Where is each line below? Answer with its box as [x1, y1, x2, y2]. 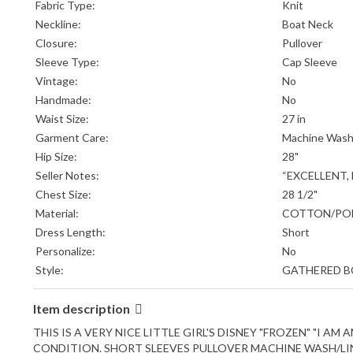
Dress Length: [35, 225, 106, 240]
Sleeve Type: [35, 55, 99, 69]
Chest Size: [35, 188, 91, 202]
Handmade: [35, 93, 91, 107]
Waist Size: [35, 112, 89, 126]
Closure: [35, 36, 77, 50]
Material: [35, 206, 79, 221]
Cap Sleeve [282, 55, 337, 69]
